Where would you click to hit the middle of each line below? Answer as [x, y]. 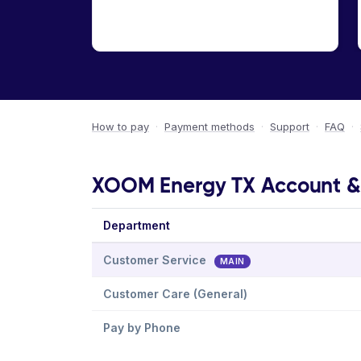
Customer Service [156, 260]
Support [290, 127]
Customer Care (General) [175, 294]
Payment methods [210, 127]
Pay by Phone [142, 328]
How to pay [120, 127]
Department [137, 225]
